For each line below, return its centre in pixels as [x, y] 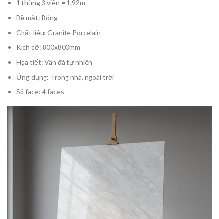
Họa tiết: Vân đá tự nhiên [55, 62]
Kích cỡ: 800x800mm [48, 47]
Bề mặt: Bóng [37, 18]
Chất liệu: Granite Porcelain [59, 32]
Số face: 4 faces [40, 92]
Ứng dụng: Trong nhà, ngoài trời [65, 77]
